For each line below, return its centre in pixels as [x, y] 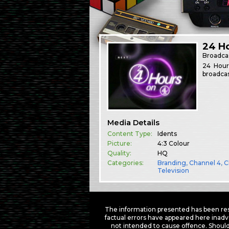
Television [174, 171]
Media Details [134, 123]
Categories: [126, 163]
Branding [172, 163]
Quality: [120, 153]
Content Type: [130, 134]
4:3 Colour [174, 144]
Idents [167, 134]
